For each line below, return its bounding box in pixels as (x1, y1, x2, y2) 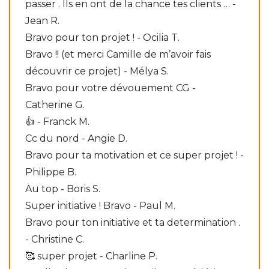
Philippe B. (25, 166, 76, 178)
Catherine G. (25, 98, 85, 110)
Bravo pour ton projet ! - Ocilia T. (25, 31, 180, 43)
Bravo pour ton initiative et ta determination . (25, 216, 240, 228)
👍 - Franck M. (25, 115, 89, 127)
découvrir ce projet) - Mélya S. (25, 65, 169, 77)
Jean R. (25, 14, 59, 26)
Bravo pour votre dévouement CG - (25, 82, 196, 94)
